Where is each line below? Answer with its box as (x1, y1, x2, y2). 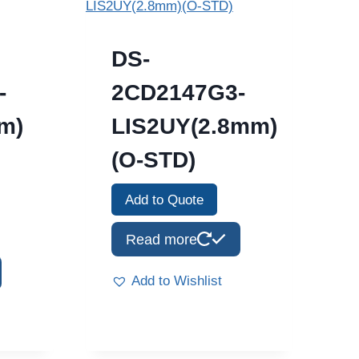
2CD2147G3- (111, 79, 245, 105)
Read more (125, 231, 197, 248)
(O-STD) (111, 147, 196, 172)
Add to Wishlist (131, 272, 222, 288)
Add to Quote (124, 192, 204, 208)
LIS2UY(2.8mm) (111, 113, 277, 139)
